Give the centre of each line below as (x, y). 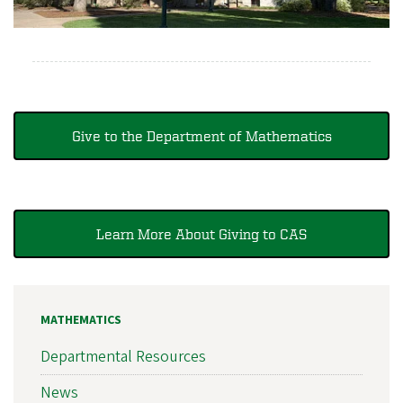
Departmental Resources (123, 357)
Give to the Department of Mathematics (201, 135)
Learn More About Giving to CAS (201, 233)
